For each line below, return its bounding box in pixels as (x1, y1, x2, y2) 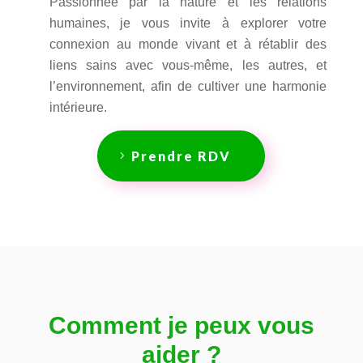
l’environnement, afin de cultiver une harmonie (49, 79, 327, 93)
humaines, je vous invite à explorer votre (49, 15, 327, 30)
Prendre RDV (131, 147, 232, 164)
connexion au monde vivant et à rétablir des (49, 36, 327, 51)
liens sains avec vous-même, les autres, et (49, 58, 327, 72)
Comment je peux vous (48, 311, 314, 339)
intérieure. (49, 100, 107, 114)
